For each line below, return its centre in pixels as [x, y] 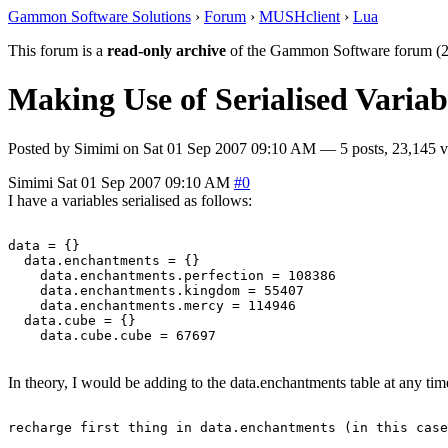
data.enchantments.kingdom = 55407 [156, 290]
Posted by [41, 148]
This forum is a [57, 50]
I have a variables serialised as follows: [130, 200]
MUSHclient [299, 16]
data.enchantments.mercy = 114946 [152, 305]
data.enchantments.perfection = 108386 [172, 275]
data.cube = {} [72, 320]
